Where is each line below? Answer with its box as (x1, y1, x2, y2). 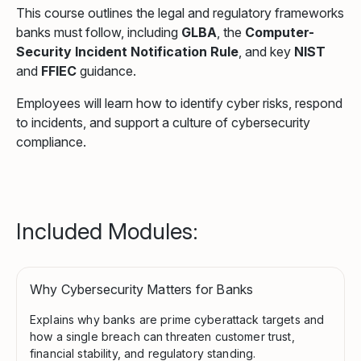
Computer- (245, 23, 314, 40)
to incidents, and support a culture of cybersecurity (16, 114, 310, 131)
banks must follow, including (16, 23, 181, 40)
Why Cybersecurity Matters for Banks (30, 280, 254, 297)
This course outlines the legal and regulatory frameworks (16, 4, 344, 21)
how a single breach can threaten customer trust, (30, 329, 295, 343)
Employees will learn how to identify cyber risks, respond (16, 94, 342, 111)
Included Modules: (16, 217, 198, 245)
